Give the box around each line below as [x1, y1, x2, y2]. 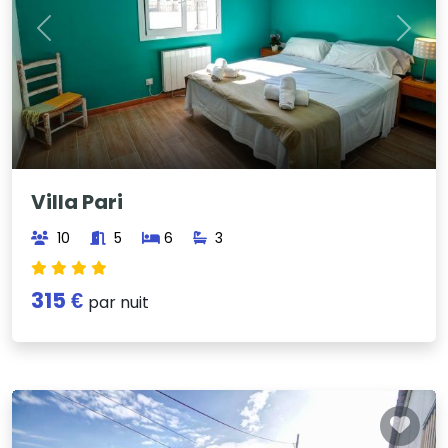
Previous [42, 27, 109, 51]
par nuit [88, 290, 150, 314]
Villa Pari [31, 187, 124, 216]
